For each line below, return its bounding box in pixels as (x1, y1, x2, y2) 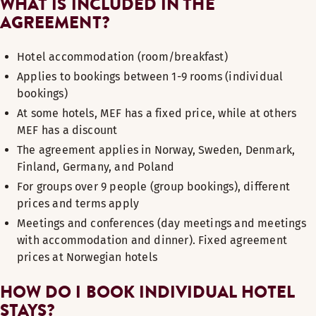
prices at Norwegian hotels (17, 250, 157, 264)
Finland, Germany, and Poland (17, 160, 175, 174)
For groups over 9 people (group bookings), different (17, 180, 290, 193)
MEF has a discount (17, 123, 118, 137)
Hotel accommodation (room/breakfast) (17, 50, 228, 63)
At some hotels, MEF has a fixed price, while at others (17, 107, 297, 120)
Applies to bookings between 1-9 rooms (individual (17, 70, 284, 83)
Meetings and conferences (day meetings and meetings (17, 217, 306, 230)
